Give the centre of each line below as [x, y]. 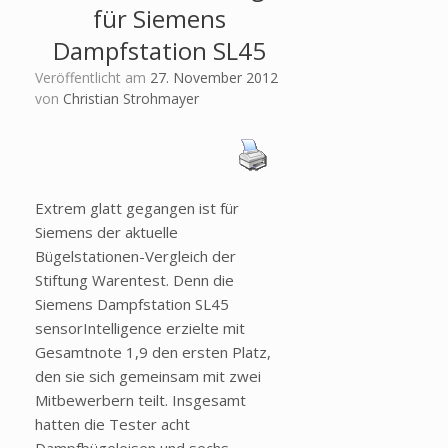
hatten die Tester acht [112, 424]
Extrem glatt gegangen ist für [137, 208]
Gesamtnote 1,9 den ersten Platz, [153, 352]
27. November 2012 [214, 78]
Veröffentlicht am [96, 78]
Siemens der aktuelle [106, 232]
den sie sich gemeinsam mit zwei [148, 376]
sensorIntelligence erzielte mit [140, 328]
